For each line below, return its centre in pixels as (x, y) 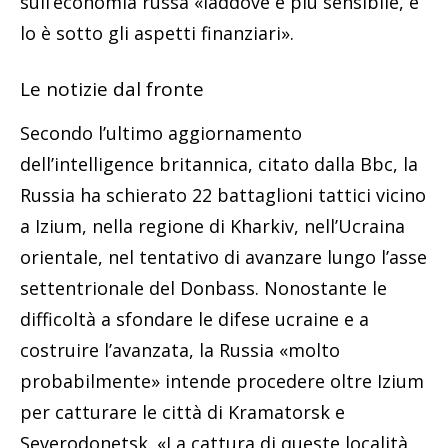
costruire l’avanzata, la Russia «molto (180, 349)
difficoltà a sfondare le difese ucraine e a (194, 318)
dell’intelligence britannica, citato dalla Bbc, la (219, 163)
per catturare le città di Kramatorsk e (182, 411)
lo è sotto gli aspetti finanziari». (157, 32)
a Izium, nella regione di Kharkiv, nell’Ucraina (212, 225)
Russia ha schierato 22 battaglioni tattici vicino (223, 194)
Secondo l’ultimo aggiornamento (161, 132)
